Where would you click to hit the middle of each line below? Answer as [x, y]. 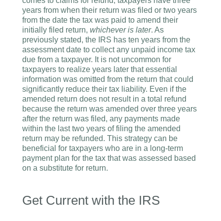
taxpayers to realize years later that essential [100, 69]
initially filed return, [56, 30]
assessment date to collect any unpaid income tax [109, 50]
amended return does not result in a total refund [104, 99]
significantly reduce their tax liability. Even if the [104, 89]
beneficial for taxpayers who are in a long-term [103, 148]
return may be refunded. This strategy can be [100, 138]
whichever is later [120, 30]
